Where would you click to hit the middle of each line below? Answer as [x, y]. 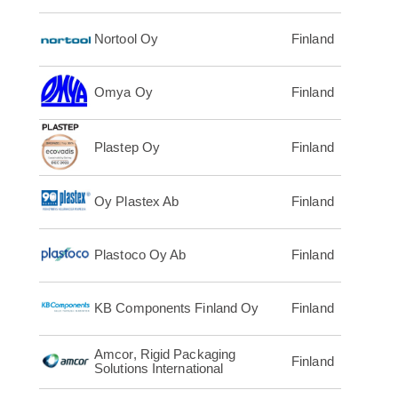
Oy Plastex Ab [137, 202]
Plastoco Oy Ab [140, 255]
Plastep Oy [127, 147]
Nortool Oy [126, 39]
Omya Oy [123, 92]
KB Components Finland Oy [177, 308]
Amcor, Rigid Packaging [165, 354]
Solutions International [159, 369]
